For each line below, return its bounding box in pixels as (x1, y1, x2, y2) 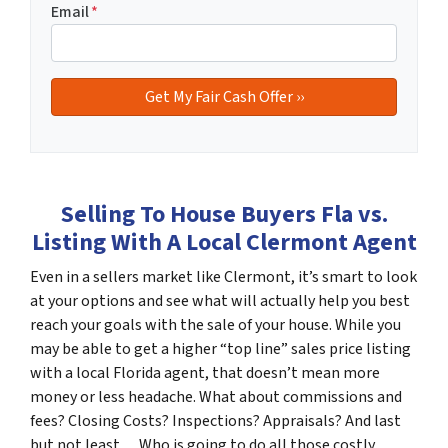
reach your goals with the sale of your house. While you (30, 313, 401, 336)
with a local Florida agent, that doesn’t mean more (30, 361, 380, 384)
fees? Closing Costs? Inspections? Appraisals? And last (30, 409, 401, 432)
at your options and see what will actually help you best (30, 289, 410, 312)
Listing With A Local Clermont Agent (31, 224, 417, 260)
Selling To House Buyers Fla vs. (60, 196, 388, 232)
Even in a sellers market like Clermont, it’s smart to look (30, 265, 417, 288)
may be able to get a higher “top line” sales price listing (30, 337, 411, 360)
